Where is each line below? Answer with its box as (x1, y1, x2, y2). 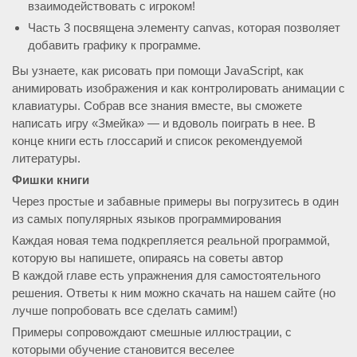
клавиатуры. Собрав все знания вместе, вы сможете (12, 99, 302, 112)
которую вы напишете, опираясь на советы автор (12, 251, 283, 265)
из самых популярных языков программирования (12, 212, 281, 226)
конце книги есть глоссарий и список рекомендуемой (12, 134, 302, 147)
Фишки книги (12, 173, 89, 186)
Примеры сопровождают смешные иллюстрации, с (12, 325, 292, 339)
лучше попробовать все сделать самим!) (12, 304, 237, 317)
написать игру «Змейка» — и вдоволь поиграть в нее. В (12, 116, 316, 130)
